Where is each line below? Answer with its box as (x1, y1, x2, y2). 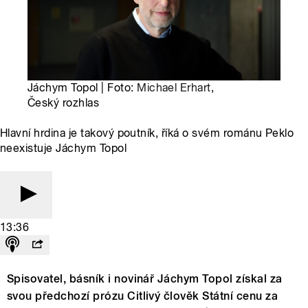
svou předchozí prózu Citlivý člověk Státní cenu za (7, 289, 278, 303)
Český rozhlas (27, 96, 100, 110)
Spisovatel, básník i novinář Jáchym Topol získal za (7, 272, 283, 286)
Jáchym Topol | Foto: (27, 81, 137, 95)
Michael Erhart (137, 81, 211, 95)
